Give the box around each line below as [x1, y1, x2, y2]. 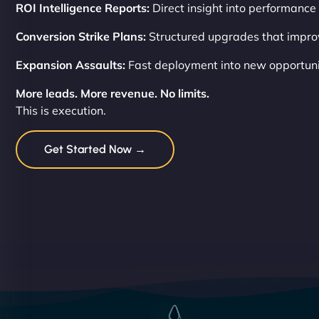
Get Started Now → [44, 142, 146, 156]
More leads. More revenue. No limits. [16, 85, 209, 100]
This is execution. [16, 103, 106, 117]
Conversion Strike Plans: [16, 28, 146, 43]
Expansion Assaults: [16, 57, 125, 72]
